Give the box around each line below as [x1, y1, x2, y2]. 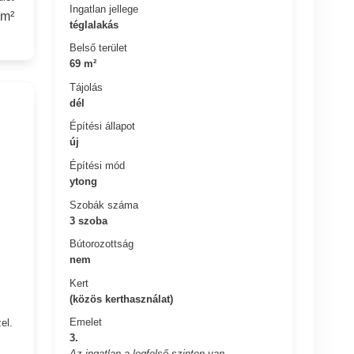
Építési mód [70, 159, 126, 171]
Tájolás [70, 81, 104, 93]
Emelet [70, 315, 103, 328]
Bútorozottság [70, 237, 134, 250]
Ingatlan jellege [70, 2, 139, 15]
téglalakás [70, 18, 119, 31]
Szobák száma [70, 198, 139, 211]
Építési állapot [70, 120, 136, 133]
